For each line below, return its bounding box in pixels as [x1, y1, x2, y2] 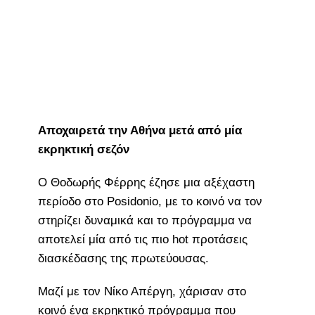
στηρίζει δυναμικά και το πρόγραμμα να [37, 213, 252, 227]
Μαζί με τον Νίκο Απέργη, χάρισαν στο [37, 284, 246, 298]
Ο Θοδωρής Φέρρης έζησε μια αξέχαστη [37, 175, 255, 189]
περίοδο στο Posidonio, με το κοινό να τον [37, 194, 262, 208]
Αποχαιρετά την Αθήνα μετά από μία [37, 123, 242, 137]
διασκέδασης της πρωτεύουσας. [37, 251, 209, 265]
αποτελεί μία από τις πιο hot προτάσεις [37, 232, 247, 246]
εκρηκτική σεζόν [37, 142, 129, 156]
